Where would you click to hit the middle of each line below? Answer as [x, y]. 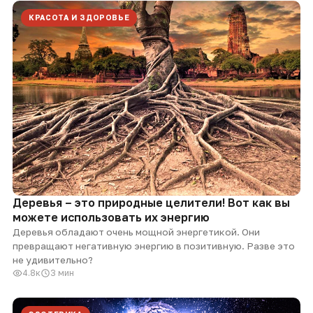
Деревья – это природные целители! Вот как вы [151, 202]
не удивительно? [53, 260]
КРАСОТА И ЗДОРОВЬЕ [79, 17]
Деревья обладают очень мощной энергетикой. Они [136, 232]
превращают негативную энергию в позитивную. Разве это [154, 246]
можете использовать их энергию [111, 217]
